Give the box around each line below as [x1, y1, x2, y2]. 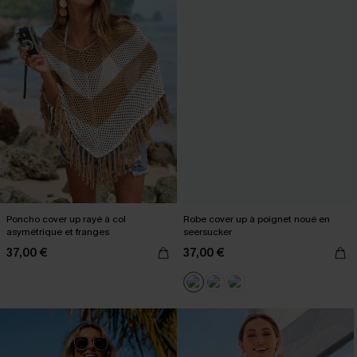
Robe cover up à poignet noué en [183, 213, 330, 226]
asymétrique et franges [6, 226, 109, 238]
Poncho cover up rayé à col [6, 213, 126, 226]
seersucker [183, 226, 232, 238]
